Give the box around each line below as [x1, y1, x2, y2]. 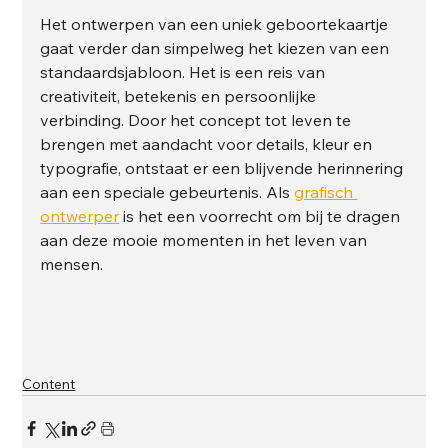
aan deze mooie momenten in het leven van [40, 229, 372, 250]
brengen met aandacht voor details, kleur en [40, 133, 377, 154]
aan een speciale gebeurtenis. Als [40, 181, 295, 202]
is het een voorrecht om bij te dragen [119, 205, 405, 226]
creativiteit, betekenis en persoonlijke [40, 85, 321, 106]
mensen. [40, 253, 104, 274]
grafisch [294, 181, 358, 202]
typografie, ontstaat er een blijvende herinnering [40, 157, 408, 178]
